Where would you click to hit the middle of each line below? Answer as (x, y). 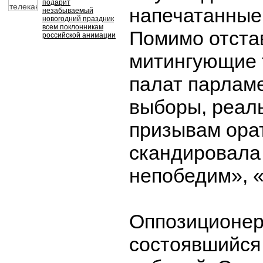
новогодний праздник (78, 19)
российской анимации (79, 35)
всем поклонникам (73, 27)
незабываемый (68, 11)
